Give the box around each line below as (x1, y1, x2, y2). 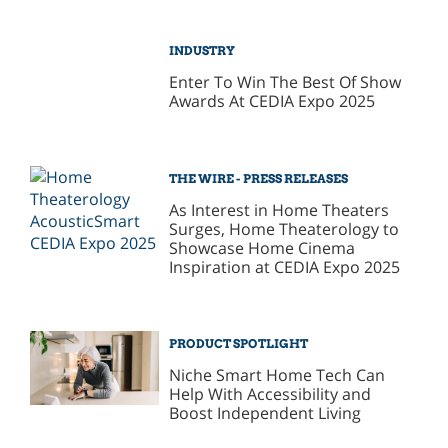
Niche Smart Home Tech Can (169, 364, 386, 387)
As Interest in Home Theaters (169, 198, 390, 221)
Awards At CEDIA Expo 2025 (169, 89, 376, 112)
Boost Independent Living (169, 402, 362, 425)
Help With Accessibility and (169, 383, 372, 406)
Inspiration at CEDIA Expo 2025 (169, 255, 401, 278)
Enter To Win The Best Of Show (169, 70, 402, 93)
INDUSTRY (169, 43, 236, 59)
